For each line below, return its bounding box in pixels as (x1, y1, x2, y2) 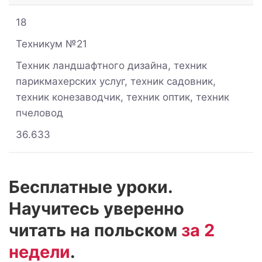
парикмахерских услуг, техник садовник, (16, 75, 216, 87)
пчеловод (16, 106, 63, 119)
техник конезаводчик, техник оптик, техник (16, 91, 229, 103)
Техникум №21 (16, 37, 87, 50)
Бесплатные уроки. (9, 176, 173, 197)
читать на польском (9, 219, 181, 240)
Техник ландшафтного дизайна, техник (16, 59, 207, 71)
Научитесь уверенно (9, 198, 184, 219)
